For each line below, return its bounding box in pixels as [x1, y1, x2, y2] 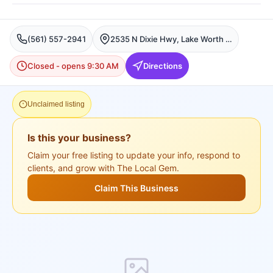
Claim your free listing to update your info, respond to [27, 150, 240, 160]
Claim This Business [94, 182, 179, 193]
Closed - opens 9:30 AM [27, 60, 119, 71]
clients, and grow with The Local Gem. [27, 163, 179, 173]
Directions [143, 60, 182, 71]
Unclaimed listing [27, 100, 85, 108]
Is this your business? [27, 132, 131, 144]
